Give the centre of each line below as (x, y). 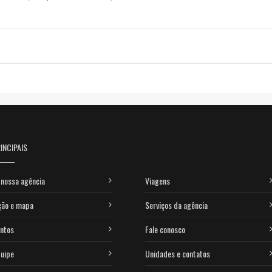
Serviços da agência (176, 205)
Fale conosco (165, 229)
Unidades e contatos (178, 253)
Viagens (158, 180)
